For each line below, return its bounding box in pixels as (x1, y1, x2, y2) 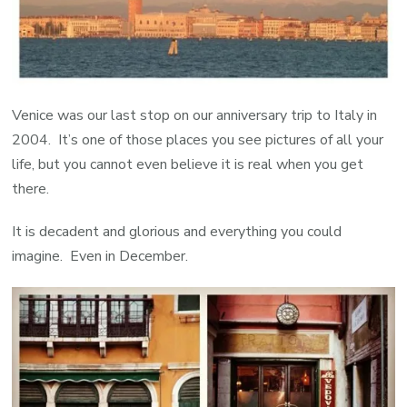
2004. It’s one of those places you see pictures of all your (12, 129, 384, 150)
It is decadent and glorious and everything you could (12, 221, 342, 242)
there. (12, 178, 50, 199)
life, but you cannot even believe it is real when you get (12, 154, 364, 174)
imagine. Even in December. (12, 245, 189, 266)
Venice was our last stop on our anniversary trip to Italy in (12, 104, 378, 125)
